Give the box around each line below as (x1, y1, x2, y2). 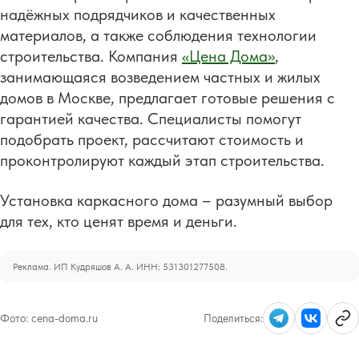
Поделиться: (204, 311, 263, 325)
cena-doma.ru (31, 311, 98, 325)
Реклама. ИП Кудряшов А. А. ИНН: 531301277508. (13, 260, 228, 272)
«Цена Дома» (182, 46, 275, 66)
